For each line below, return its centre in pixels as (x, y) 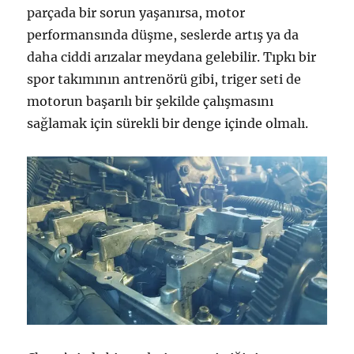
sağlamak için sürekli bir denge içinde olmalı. (168, 123)
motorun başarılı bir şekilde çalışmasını (151, 101)
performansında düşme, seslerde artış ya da (163, 34)
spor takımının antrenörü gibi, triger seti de (164, 79)
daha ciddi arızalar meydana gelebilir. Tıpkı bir (172, 56)
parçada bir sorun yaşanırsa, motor (136, 12)
